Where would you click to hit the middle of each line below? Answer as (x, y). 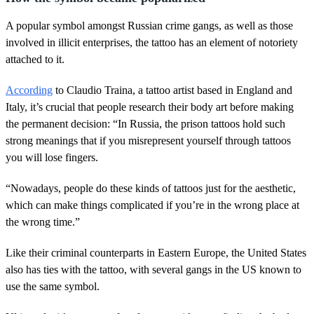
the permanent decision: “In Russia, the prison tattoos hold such (145, 123)
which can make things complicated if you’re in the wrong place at (152, 205)
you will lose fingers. (52, 157)
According (29, 90)
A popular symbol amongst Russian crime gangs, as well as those (149, 25)
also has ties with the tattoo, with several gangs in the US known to (153, 269)
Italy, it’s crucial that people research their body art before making (150, 107)
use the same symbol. (53, 286)
